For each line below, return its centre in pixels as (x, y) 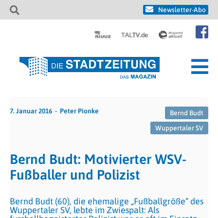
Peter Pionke (79, 111)
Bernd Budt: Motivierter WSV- (98, 159)
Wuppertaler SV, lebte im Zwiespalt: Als (84, 210)
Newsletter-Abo (182, 10)
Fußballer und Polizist (75, 175)
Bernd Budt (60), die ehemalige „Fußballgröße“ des (107, 201)
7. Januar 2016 (31, 111)
